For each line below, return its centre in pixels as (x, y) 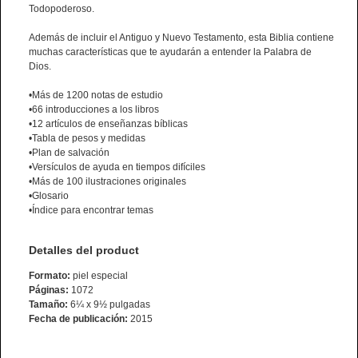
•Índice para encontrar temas (91, 211)
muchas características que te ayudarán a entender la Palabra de (170, 52)
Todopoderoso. (62, 9)
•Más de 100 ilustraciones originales (107, 182)
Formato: (50, 276)
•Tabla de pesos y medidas (87, 139)
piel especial (99, 276)
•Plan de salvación (69, 153)
